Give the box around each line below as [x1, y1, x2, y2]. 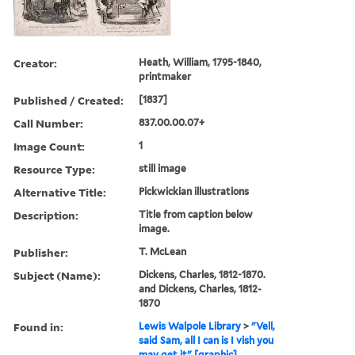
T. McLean [139, 245, 187, 258]
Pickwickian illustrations [139, 185, 250, 197]
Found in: [13, 319, 63, 334]
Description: [13, 207, 78, 223]
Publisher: [13, 244, 68, 260]
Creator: [13, 55, 57, 71]
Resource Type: [13, 161, 95, 177]
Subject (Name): [13, 267, 101, 283]
